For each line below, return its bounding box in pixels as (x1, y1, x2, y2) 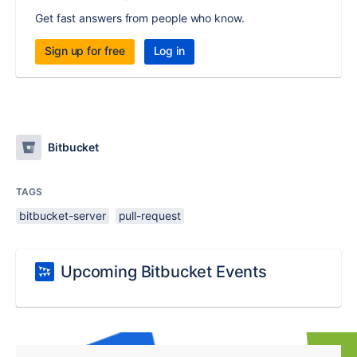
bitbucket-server (19, 209, 106, 222)
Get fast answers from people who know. (35, 11, 245, 25)
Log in (153, 44, 186, 57)
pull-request (118, 209, 181, 222)
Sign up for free (45, 44, 125, 57)
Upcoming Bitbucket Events (61, 262, 267, 281)
